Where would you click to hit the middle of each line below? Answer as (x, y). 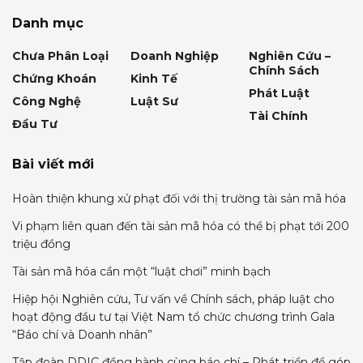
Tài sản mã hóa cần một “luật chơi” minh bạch (141, 271)
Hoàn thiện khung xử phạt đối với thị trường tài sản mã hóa (179, 199)
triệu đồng (43, 244)
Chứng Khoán (54, 79)
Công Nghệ (47, 101)
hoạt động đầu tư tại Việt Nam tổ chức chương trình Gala (173, 317)
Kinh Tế (154, 79)
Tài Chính (278, 116)
